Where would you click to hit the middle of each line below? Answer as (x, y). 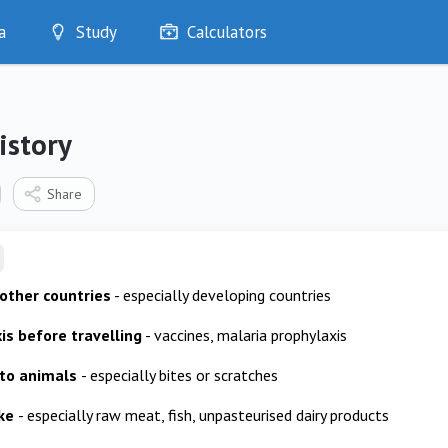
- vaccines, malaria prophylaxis (244, 335)
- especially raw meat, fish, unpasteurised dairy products (203, 415)
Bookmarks (103, 154)
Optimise (97, 70)
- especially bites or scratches (179, 375)
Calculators (227, 32)
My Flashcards (114, 126)
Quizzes (94, 98)
